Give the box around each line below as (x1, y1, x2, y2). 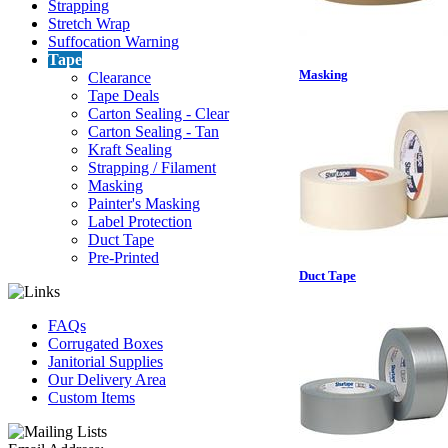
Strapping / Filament (88, 159, 216, 176)
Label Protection (88, 213, 192, 230)
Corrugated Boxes (48, 335, 163, 352)
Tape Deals (88, 87, 159, 104)
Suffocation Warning (48, 33, 179, 50)
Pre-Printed (88, 249, 159, 266)
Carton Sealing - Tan (88, 123, 219, 140)
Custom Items (48, 389, 135, 406)
